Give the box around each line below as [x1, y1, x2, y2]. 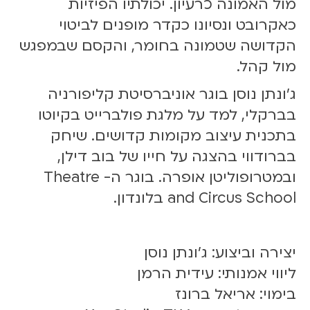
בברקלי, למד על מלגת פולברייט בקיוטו [38, 104, 296, 125]
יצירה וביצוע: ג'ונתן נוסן [144, 243, 296, 264]
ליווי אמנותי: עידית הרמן [137, 264, 296, 284]
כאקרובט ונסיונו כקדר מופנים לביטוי [59, 15, 296, 36]
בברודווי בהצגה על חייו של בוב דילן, [57, 146, 296, 167]
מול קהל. [228, 57, 296, 77]
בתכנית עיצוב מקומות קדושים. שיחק [51, 125, 296, 146]
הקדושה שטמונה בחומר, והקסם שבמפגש [19, 36, 296, 57]
